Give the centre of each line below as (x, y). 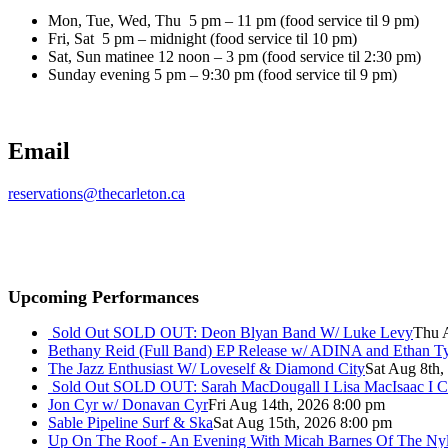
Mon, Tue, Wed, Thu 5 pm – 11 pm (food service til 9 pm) (233, 20)
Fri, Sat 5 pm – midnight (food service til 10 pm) (202, 38)
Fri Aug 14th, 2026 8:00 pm (296, 404)
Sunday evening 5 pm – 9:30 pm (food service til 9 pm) (222, 74)
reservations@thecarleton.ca (96, 193)
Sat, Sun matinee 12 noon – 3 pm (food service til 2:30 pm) (234, 56)
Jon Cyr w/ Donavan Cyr (128, 404)
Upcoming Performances (103, 296)
